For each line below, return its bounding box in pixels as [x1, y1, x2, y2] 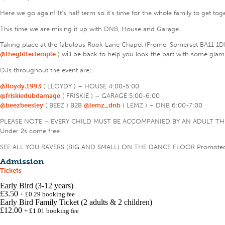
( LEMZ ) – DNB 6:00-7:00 [121, 101, 202, 109]
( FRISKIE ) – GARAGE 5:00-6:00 [60, 91, 160, 99]
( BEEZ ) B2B [43, 101, 84, 109]
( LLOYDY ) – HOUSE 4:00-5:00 [41, 82, 139, 90]
